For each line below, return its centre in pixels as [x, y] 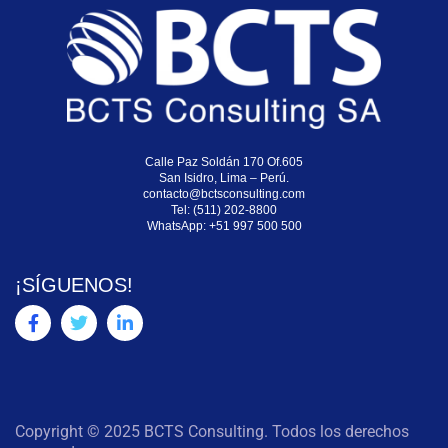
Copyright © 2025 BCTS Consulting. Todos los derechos [212, 431]
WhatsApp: [177, 225]
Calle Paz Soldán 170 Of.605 [224, 161]
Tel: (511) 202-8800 [224, 209]
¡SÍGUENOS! [74, 284]
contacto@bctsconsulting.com [224, 193]
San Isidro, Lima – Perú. [224, 177]
